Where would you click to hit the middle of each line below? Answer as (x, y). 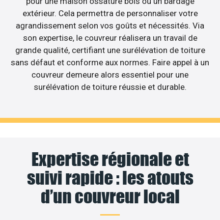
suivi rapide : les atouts (110, 178)
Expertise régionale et (110, 159)
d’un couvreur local (110, 197)
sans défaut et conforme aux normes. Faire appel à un (110, 62)
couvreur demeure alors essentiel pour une (110, 74)
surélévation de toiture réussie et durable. (110, 87)
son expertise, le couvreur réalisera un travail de (110, 38)
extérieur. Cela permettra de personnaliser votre (110, 13)
